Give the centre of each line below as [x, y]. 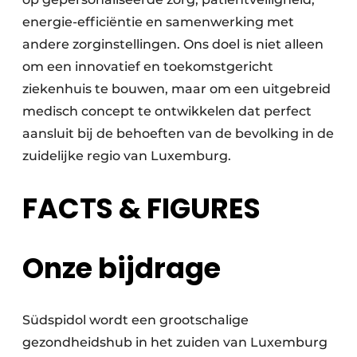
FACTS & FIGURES [141, 209]
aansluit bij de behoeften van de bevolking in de [178, 134]
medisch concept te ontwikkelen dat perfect [167, 112]
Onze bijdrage [122, 269]
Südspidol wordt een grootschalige [135, 320]
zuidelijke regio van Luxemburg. [128, 156]
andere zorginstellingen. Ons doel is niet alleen [173, 45]
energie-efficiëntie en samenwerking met [158, 22]
